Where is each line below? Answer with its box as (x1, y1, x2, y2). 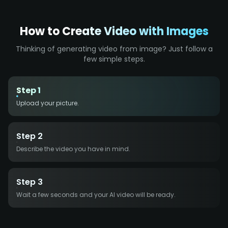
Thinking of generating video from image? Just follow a (15, 43, 213, 54)
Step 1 (16, 84, 41, 96)
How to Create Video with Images (19, 23, 209, 39)
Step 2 (16, 130, 43, 142)
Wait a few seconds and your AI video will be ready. (16, 190, 176, 199)
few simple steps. (83, 53, 145, 64)
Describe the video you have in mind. (16, 144, 130, 153)
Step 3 (16, 176, 43, 188)
